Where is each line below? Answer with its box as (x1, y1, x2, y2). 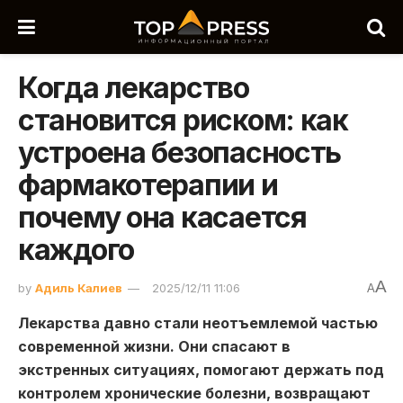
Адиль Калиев (35, 280, 122, 295)
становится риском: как (18, 103, 348, 138)
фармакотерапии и (18, 167, 278, 202)
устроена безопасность (18, 135, 342, 170)
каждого (18, 232, 135, 267)
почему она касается (18, 200, 307, 235)
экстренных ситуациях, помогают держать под (18, 360, 384, 379)
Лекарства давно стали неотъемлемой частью (18, 313, 378, 332)
